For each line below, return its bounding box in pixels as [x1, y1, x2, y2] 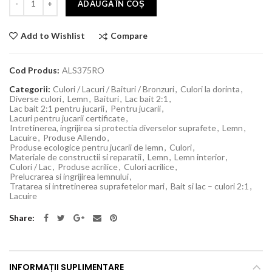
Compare [110, 30, 148, 41]
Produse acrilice [58, 161, 118, 172]
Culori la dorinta [180, 83, 240, 94]
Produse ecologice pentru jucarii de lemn [10, 141, 163, 152]
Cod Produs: [9, 64, 61, 75]
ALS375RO [62, 64, 104, 75]
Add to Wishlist [21, 30, 85, 41]
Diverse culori [10, 93, 61, 104]
